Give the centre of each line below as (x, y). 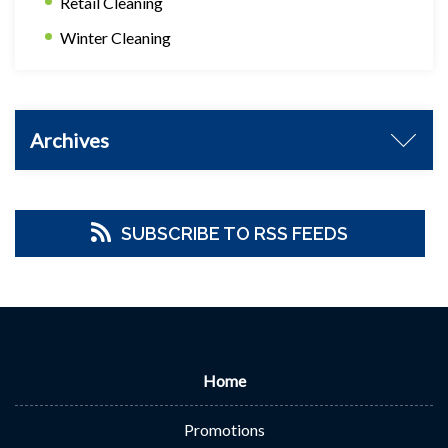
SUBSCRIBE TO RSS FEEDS (235, 233)
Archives (69, 140)
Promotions (224, 429)
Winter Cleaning (115, 37)
